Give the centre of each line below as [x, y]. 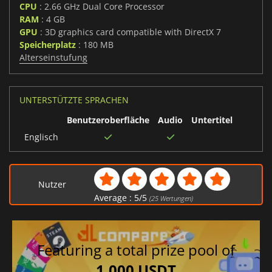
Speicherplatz [48, 45]
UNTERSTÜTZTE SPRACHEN [74, 100]
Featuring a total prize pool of [136, 250]
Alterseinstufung [53, 58]
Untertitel [212, 120]
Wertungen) [175, 199]
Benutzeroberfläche [108, 120]
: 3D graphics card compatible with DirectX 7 [129, 32]
